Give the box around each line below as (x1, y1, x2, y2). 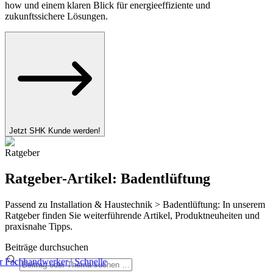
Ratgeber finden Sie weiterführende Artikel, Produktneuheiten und (5, 210, 260, 221)
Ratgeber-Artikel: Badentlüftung (5, 171, 210, 187)
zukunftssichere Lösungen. (5, 11, 108, 22)
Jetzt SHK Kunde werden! (9, 126, 101, 136)
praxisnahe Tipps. (5, 221, 73, 232)
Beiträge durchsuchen (5, 242, 88, 253)
